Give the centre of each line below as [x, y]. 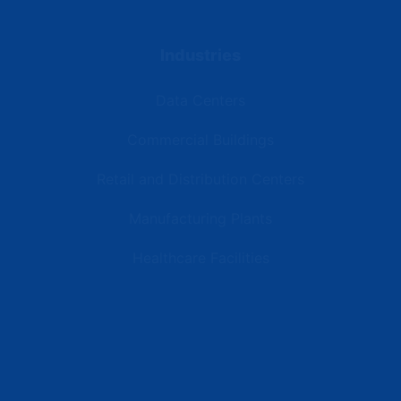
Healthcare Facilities [200, 258]
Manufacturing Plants [200, 219]
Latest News [200, 367]
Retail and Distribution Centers [200, 179]
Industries [200, 55]
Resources [200, 322]
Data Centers [200, 101]
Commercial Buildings [200, 140]
